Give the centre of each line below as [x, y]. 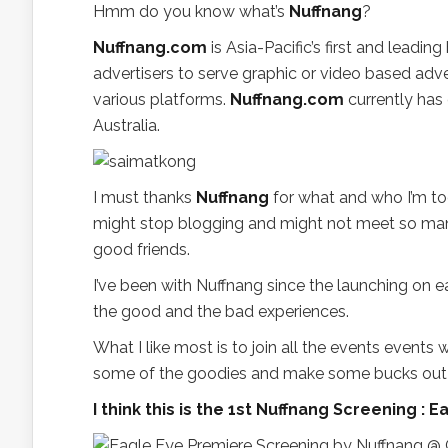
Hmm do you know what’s [191, 11]
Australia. [126, 125]
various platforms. [161, 99]
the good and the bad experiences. [221, 311]
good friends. [141, 249]
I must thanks [144, 197]
